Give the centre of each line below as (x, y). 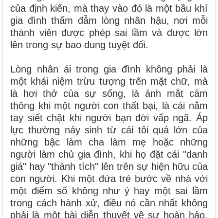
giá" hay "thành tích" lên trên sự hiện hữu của (109, 167)
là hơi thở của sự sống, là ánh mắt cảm (109, 94)
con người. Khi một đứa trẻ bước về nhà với (109, 179)
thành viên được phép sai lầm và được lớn (109, 33)
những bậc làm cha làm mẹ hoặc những (109, 142)
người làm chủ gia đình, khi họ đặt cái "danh (109, 154)
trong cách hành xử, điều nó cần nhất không (109, 203)
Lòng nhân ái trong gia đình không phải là (109, 69)
